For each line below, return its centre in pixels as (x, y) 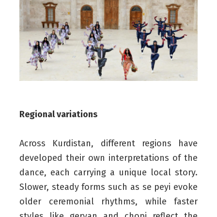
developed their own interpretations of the (108, 158)
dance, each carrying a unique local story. (108, 172)
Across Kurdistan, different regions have (108, 143)
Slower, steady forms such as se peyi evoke (108, 187)
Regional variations (58, 114)
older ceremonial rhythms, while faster (108, 201)
